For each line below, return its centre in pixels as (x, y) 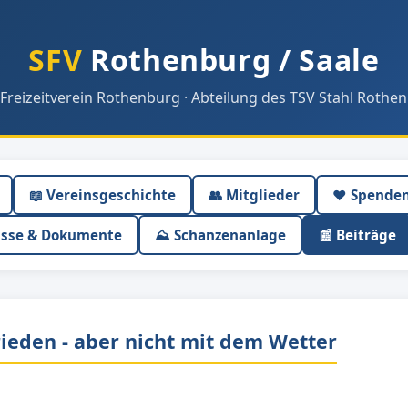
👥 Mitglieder (254, 195)
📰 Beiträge (357, 235)
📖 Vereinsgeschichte (102, 195)
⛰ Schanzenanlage (220, 235)
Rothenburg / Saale (231, 60)
